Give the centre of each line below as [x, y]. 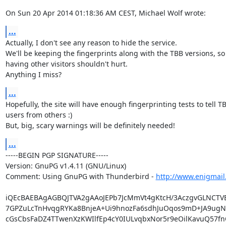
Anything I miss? [33, 74]
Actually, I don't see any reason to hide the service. [91, 43]
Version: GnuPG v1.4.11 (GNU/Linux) [66, 166]
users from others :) [39, 115]
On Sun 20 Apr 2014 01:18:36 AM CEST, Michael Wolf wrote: [105, 13]
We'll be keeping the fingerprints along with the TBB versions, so [115, 53]
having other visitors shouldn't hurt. [66, 64]
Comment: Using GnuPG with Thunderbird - [80, 176]
